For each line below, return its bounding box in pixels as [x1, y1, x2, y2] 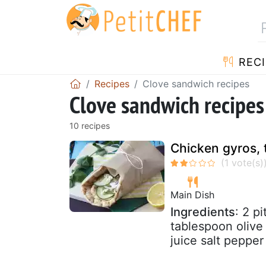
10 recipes [69, 120, 110, 131]
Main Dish [170, 188, 214, 201]
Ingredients [170, 204, 235, 219]
